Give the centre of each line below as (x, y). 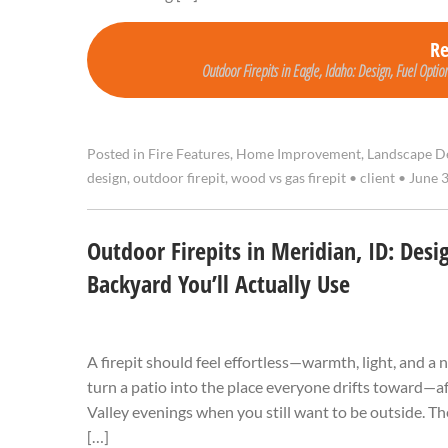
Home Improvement (298, 154)
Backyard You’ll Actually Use (218, 284)
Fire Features (189, 154)
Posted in (117, 154)
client (377, 178)
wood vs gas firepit (288, 178)
